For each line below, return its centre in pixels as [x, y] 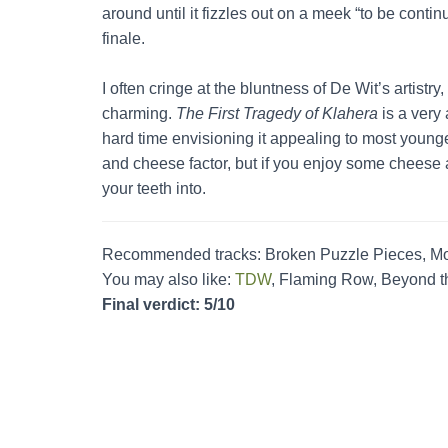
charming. [139, 113]
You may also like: [168, 279]
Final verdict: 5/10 [168, 304]
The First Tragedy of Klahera [277, 113]
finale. [125, 38]
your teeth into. [154, 188]
